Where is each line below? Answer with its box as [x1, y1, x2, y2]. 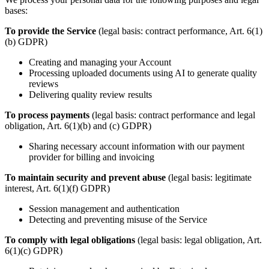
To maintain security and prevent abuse [5, 172, 166, 183]
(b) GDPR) [5, 37, 47, 47]
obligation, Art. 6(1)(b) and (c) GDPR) [5, 121, 151, 131]
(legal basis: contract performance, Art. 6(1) [96, 26, 262, 37]
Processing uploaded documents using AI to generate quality [29, 68, 257, 79]
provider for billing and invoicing [29, 152, 154, 163]
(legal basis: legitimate [166, 172, 252, 183]
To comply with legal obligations [5, 235, 135, 246]
